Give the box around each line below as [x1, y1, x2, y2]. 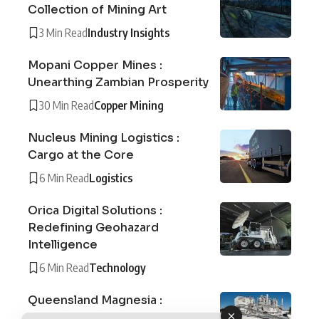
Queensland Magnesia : [28, 292, 162, 308]
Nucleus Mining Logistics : [28, 130, 179, 145]
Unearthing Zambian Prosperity [28, 74, 209, 90]
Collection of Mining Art [28, 1, 167, 17]
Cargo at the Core [28, 147, 134, 162]
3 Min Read [39, 25, 88, 40]
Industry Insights [88, 25, 169, 40]
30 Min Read [39, 98, 94, 113]
